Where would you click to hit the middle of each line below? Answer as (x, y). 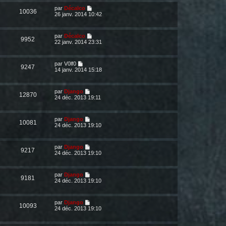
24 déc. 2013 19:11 (78, 97)
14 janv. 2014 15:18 (78, 70)
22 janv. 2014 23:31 (78, 42)
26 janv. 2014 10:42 (78, 14)
